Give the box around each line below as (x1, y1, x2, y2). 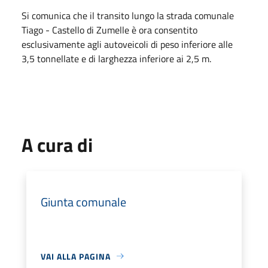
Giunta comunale (41, 192, 126, 211)
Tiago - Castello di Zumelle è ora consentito (22, 22, 197, 37)
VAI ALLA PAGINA (41, 249, 111, 263)
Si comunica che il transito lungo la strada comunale (22, 8, 234, 23)
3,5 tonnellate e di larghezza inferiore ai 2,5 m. (22, 51, 214, 66)
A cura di (22, 130, 93, 159)
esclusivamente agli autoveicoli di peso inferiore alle (22, 36, 233, 51)
